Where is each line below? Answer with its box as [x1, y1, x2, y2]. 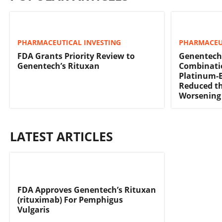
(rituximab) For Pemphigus [17, 194, 123, 205]
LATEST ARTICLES [10, 128, 113, 145]
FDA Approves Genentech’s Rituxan [17, 184, 156, 195]
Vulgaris [17, 204, 50, 215]
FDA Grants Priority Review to [17, 51, 135, 61]
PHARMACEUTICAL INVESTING [17, 38, 121, 47]
